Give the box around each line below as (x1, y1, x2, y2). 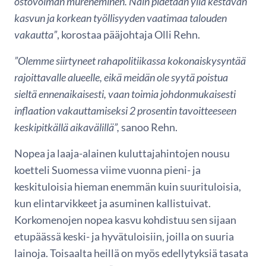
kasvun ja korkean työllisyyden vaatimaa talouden (14, 11, 227, 24)
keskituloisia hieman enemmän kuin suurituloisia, (14, 180, 241, 193)
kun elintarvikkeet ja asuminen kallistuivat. (14, 197, 211, 210)
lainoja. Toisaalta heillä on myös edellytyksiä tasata (14, 246, 248, 259)
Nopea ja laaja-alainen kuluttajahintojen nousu (14, 147, 230, 160)
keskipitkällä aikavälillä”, (14, 121, 121, 134)
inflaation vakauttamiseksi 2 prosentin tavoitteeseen (14, 104, 236, 117)
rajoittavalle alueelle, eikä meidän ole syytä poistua (14, 71, 228, 84)
